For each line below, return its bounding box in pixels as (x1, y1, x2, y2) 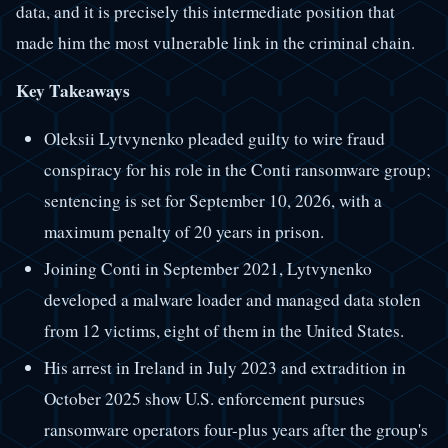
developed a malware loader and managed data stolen (43, 288, 421, 312)
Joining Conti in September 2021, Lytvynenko (43, 257, 372, 281)
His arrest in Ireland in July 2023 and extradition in (43, 356, 406, 380)
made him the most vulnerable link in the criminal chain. (16, 30, 415, 54)
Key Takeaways (16, 78, 130, 104)
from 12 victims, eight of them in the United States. (43, 319, 404, 343)
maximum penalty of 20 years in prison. (43, 220, 324, 244)
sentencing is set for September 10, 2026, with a (43, 189, 382, 213)
